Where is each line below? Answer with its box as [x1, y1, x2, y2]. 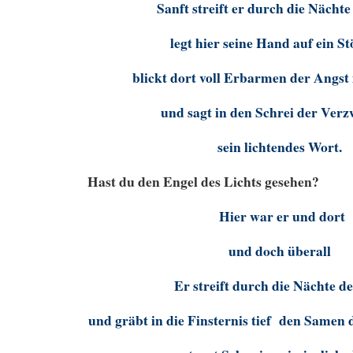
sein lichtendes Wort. [217, 136, 343, 158]
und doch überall [229, 240, 332, 262]
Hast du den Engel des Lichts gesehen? [83, 171, 319, 192]
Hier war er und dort [219, 206, 346, 227]
